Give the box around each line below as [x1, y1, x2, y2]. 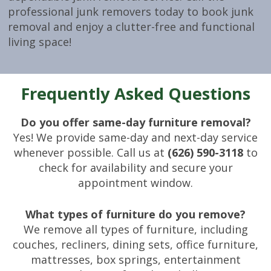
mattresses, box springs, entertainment [30, 252, 241, 267]
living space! [8, 34, 71, 50]
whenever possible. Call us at [13, 145, 168, 160]
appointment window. [78, 175, 193, 191]
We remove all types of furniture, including [23, 222, 248, 237]
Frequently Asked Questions [21, 82, 250, 105]
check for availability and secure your [38, 160, 233, 175]
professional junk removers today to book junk [8, 4, 253, 19]
